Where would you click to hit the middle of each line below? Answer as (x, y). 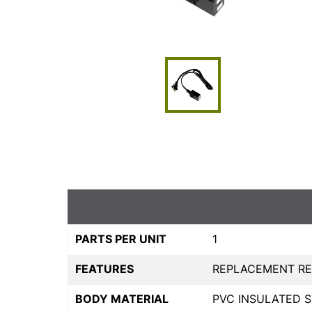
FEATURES (104, 269)
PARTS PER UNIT (121, 239)
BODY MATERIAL (122, 299)
